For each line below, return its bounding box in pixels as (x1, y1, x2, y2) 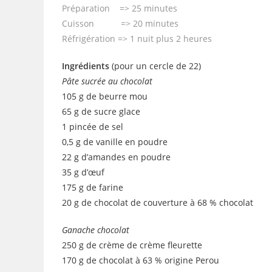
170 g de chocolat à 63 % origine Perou (62, 254, 219, 266)
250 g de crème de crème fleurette (62, 239, 202, 251)
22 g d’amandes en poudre (62, 151, 171, 163)
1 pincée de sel (62, 120, 123, 132)
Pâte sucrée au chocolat (62, 75, 152, 87)
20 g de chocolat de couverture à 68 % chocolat (62, 196, 253, 208)
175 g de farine (62, 181, 123, 193)
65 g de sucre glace (62, 105, 140, 117)
